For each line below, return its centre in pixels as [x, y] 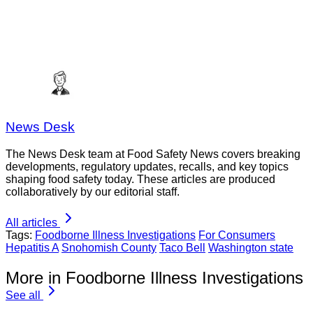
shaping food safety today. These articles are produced [140, 180]
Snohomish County [109, 248]
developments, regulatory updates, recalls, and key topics [147, 167]
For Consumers [237, 235]
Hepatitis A [32, 248]
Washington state [251, 248]
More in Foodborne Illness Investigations [154, 277]
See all [23, 295]
